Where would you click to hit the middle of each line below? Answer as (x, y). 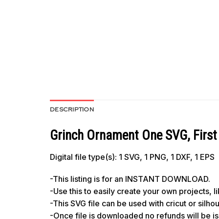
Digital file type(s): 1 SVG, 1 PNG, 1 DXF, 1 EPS (132, 157)
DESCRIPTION (72, 109)
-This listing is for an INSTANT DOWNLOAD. (130, 179)
